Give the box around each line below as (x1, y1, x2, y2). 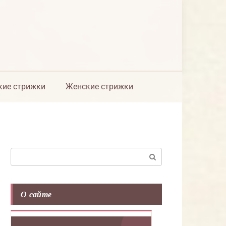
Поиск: (10, 148, 35, 158)
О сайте (21, 189, 52, 200)
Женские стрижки (66, 82, 133, 91)
